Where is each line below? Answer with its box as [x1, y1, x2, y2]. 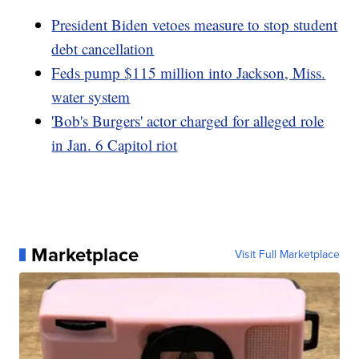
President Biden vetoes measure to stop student [51, 14, 338, 34]
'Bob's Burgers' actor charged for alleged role [51, 110, 325, 131]
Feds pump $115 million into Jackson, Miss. [51, 62, 326, 83]
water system [51, 86, 131, 107]
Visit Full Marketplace [234, 245, 340, 263]
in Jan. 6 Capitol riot [51, 134, 178, 155]
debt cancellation [51, 38, 155, 58]
